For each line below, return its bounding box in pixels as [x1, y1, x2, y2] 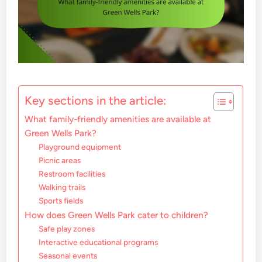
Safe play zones [39, 224, 95, 234]
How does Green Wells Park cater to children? [25, 209, 209, 221]
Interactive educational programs [39, 237, 158, 247]
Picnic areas [39, 156, 81, 166]
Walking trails [39, 182, 86, 192]
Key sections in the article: [25, 94, 167, 108]
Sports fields [39, 196, 84, 206]
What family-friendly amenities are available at [25, 113, 212, 125]
